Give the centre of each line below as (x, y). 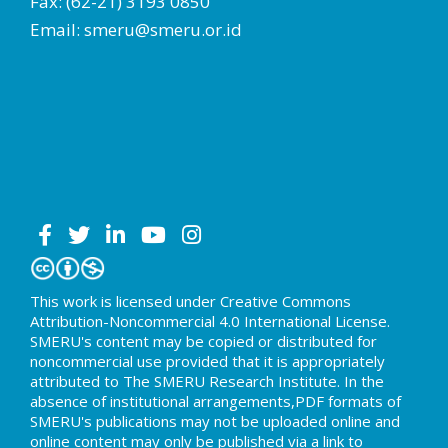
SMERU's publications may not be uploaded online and (215, 420)
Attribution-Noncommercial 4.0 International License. (210, 320)
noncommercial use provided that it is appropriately (207, 360)
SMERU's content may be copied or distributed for (203, 340)
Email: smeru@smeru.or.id (136, 29)
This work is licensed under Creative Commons (190, 300)
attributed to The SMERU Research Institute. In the (207, 380)
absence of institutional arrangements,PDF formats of (215, 400)
